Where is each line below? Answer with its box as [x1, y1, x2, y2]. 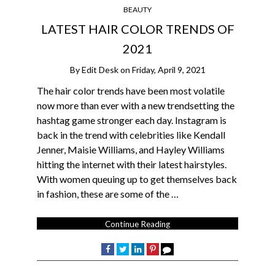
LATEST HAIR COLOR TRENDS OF [41, 21, 234, 36]
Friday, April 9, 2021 [131, 64, 206, 75]
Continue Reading [105, 219, 170, 229]
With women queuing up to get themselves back [37, 172, 237, 185]
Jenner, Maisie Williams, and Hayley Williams [37, 143, 225, 155]
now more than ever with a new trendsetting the [37, 99, 234, 111]
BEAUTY [123, 4, 152, 14]
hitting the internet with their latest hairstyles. [37, 158, 230, 170]
